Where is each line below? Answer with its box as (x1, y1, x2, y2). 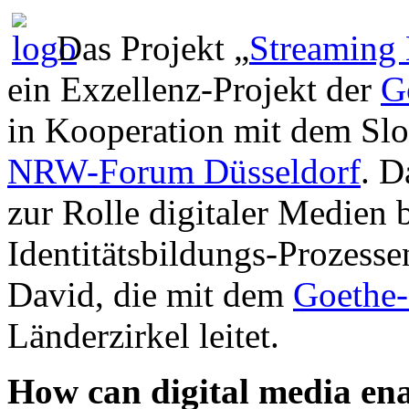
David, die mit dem (7, 275, 293, 315)
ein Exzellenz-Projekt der (7, 69, 381, 110)
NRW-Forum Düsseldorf (7, 152, 361, 192)
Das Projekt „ (57, 28, 249, 68)
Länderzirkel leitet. (7, 316, 279, 356)
